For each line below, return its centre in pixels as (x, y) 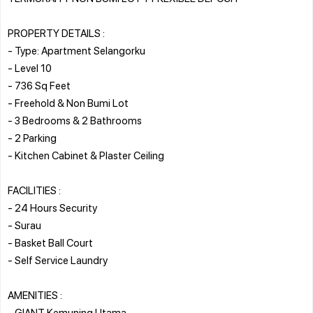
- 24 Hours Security (52, 207)
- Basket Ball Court (50, 242)
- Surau (24, 225)
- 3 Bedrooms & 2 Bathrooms (75, 120)
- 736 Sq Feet (39, 85)
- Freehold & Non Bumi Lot (68, 102)
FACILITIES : (34, 190)
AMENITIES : (35, 294)
